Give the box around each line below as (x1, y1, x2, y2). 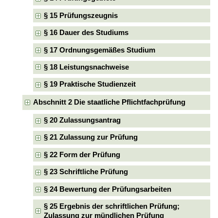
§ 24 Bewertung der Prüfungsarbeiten (44, 185, 172, 193)
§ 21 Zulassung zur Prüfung (44, 133, 138, 142)
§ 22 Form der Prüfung (44, 150, 121, 159)
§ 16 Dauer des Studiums (44, 29, 129, 37)
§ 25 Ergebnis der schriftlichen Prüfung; (44, 202, 180, 210)
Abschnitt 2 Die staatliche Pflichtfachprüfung (33, 98, 185, 107)
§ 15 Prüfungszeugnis (44, 11, 118, 19)
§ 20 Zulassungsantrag (44, 116, 121, 125)
